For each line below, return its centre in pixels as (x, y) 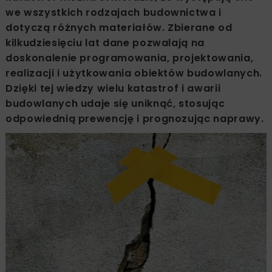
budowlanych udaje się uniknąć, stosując (115, 103)
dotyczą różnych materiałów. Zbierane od (119, 27)
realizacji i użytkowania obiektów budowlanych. (134, 73)
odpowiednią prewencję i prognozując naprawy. (135, 118)
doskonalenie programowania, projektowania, (130, 58)
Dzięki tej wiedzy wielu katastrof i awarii (113, 88)
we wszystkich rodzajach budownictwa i (114, 12)
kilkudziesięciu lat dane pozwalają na (105, 42)
